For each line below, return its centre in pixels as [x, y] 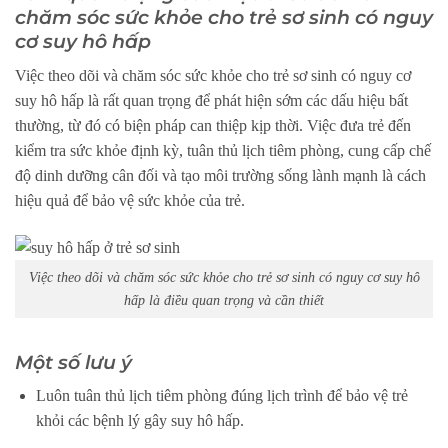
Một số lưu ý [73, 361]
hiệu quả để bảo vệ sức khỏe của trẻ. [130, 200]
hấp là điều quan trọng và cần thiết [224, 300]
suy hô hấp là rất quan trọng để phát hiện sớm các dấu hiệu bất [211, 100]
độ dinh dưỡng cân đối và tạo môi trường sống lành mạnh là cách [220, 175]
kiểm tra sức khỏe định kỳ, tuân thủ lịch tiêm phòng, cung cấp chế [223, 150]
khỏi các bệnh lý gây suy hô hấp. [139, 421]
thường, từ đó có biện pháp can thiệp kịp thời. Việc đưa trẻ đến [213, 125]
